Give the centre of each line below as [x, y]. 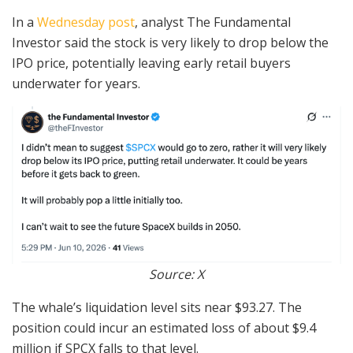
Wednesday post [86, 22]
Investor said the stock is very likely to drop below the [170, 43]
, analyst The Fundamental [213, 22]
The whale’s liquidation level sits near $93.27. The [157, 307]
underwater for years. [76, 84]
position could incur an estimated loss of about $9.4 [164, 327]
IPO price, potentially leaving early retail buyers [151, 63]
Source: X [176, 274]
